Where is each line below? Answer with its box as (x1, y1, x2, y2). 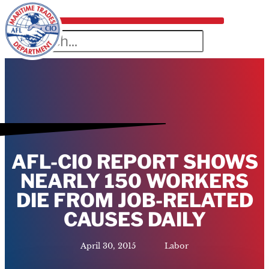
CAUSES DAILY (63, 207, 206, 231)
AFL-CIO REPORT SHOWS (11, 150, 258, 174)
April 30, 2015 (80, 241, 136, 250)
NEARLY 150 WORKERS (20, 169, 249, 193)
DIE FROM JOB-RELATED (16, 188, 253, 212)
